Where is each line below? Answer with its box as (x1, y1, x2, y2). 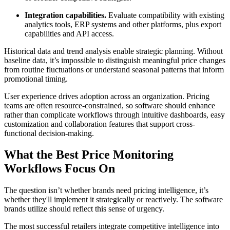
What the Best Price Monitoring (4, 148, 174, 162)
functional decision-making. (4, 128, 94, 138)
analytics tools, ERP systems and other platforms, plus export (25, 20, 221, 29)
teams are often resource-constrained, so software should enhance (4, 101, 215, 110)
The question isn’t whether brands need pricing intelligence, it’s (4, 186, 208, 195)
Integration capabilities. (25, 10, 106, 20)
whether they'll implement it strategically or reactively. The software (4, 195, 223, 204)
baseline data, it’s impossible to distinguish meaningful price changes (4, 55, 225, 65)
